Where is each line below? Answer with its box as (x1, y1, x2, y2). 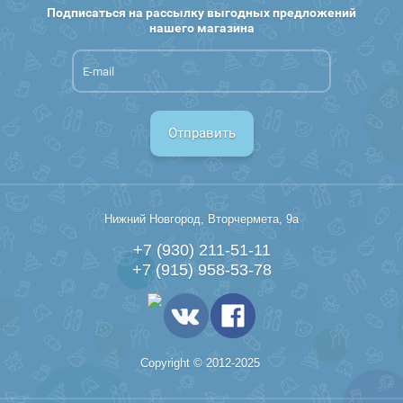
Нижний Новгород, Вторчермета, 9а (104, 212, 299, 226)
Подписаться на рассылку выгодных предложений (47, 5, 356, 20)
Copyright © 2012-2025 (139, 356, 264, 370)
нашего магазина (148, 21, 255, 35)
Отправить (167, 125, 236, 141)
